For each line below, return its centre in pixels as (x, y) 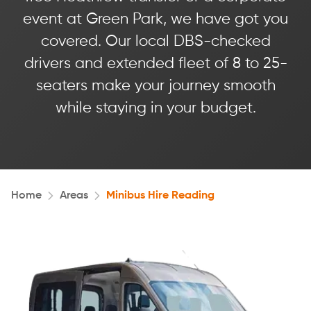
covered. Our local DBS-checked (155, 42)
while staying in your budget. (155, 108)
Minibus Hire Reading (160, 196)
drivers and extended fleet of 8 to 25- (155, 64)
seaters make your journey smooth (155, 86)
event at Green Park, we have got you (155, 19)
